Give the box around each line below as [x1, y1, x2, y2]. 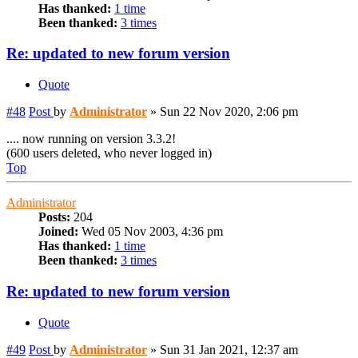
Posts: [38, 210, 70, 225]
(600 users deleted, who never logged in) [6, 146, 212, 161]
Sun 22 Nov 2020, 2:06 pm [160, 105, 298, 119]
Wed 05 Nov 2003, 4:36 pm [78, 225, 223, 239]
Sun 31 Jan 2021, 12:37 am [160, 342, 298, 356]
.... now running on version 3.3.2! [6, 132, 176, 146]
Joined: [38, 225, 78, 239]
